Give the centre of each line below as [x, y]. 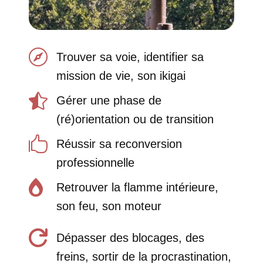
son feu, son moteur [109, 206]
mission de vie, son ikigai [121, 76]
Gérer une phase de [109, 101]
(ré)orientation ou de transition [135, 119]
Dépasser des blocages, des [130, 238]
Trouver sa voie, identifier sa [130, 57]
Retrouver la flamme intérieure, [137, 188]
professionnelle [95, 163]
